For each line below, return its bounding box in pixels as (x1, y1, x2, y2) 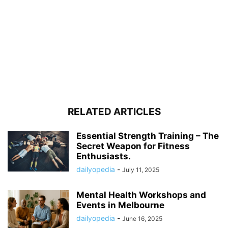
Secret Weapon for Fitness (76, 140, 190, 151)
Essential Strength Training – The (76, 130, 219, 141)
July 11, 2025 (122, 165, 159, 174)
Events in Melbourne (76, 199, 164, 210)
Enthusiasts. (76, 151, 131, 161)
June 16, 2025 (122, 214, 162, 222)
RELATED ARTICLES (67, 105, 161, 118)
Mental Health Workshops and (76, 189, 206, 200)
